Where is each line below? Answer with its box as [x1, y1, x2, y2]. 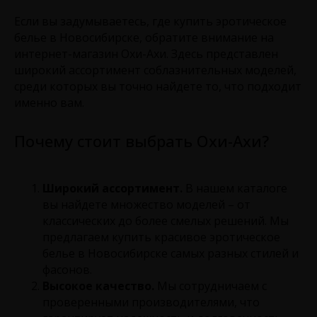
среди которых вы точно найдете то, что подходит [14, 78, 301, 94]
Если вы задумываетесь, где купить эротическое [14, 13, 287, 29]
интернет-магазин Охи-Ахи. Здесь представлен [14, 45, 278, 62]
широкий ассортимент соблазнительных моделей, [14, 62, 296, 78]
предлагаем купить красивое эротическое [42, 229, 280, 245]
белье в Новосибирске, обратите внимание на [14, 29, 274, 45]
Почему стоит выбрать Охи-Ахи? [14, 129, 269, 151]
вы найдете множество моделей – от [42, 196, 250, 212]
